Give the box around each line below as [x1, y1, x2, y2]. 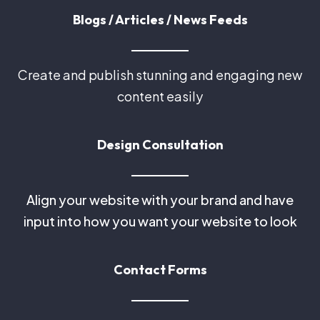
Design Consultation [96, 136, 224, 153]
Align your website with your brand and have [26, 191, 294, 208]
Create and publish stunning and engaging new [18, 66, 302, 83]
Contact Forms [113, 261, 207, 278]
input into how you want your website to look [23, 213, 297, 229]
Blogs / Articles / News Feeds [72, 11, 248, 28]
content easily [117, 88, 203, 104]
